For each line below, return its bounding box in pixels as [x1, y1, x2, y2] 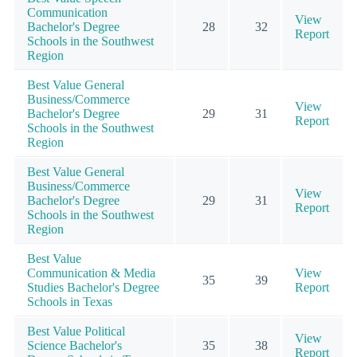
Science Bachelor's [27, 339, 122, 353]
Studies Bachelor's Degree [27, 280, 159, 295]
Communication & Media [27, 266, 155, 280]
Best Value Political [27, 324, 125, 339]
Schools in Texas [27, 295, 112, 309]
